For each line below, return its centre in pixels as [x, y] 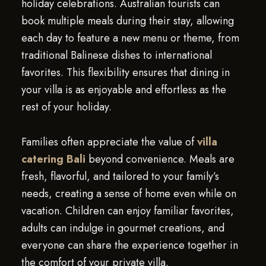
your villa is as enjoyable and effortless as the [123, 90]
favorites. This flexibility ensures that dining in [125, 72]
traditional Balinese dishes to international [116, 55]
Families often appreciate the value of [109, 142]
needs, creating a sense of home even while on [129, 194]
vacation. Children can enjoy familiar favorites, [127, 211]
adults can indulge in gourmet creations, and [123, 228]
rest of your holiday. [66, 107]
